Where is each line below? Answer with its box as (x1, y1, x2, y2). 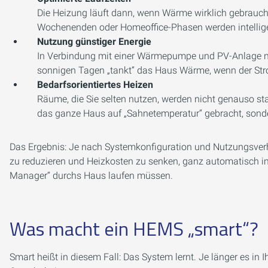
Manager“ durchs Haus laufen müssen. (10, 170, 173, 181)
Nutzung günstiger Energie (37, 36, 151, 47)
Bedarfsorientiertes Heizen (37, 79, 153, 90)
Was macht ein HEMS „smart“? (10, 214, 258, 243)
